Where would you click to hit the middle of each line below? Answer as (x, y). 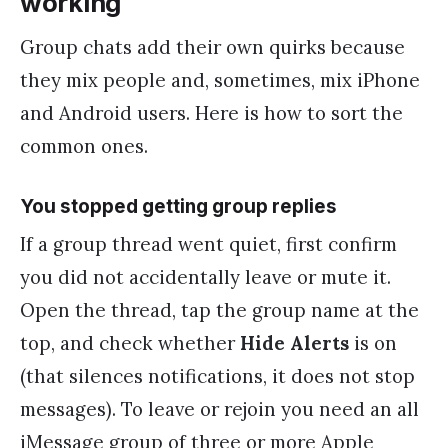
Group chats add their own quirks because (212, 46)
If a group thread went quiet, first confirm (208, 244)
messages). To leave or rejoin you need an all (219, 409)
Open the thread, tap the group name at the (219, 310)
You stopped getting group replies (178, 206)
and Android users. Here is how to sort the (211, 112)
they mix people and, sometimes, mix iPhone (220, 79)
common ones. (84, 145)
